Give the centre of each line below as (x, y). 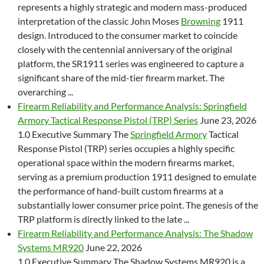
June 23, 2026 (227, 120)
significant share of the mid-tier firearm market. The (121, 77)
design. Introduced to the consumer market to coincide (128, 35)
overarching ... (45, 92)
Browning (201, 21)
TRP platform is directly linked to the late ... (103, 219)
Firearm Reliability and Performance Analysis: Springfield (132, 106)
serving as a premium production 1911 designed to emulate (137, 176)
